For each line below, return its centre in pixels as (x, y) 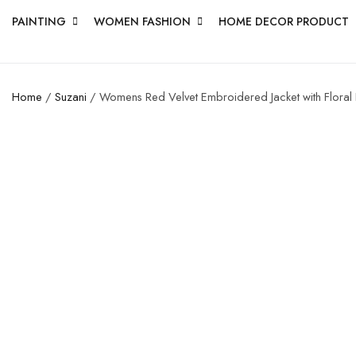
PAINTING (39, 21)
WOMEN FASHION (142, 21)
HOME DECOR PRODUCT (284, 21)
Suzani (71, 97)
